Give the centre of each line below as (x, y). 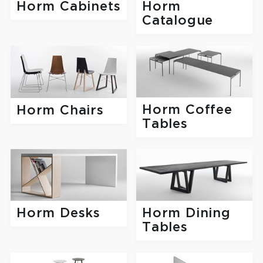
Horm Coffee (187, 110)
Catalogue (178, 21)
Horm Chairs (60, 110)
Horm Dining (186, 214)
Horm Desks (58, 214)
